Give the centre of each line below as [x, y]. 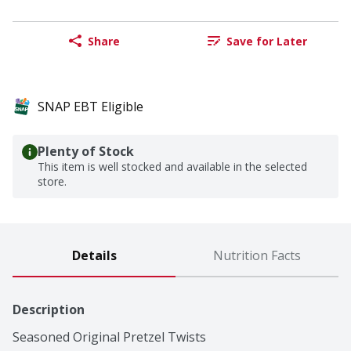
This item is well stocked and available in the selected [172, 167]
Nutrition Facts [257, 256]
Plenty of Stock [86, 152]
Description [49, 310]
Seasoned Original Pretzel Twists [109, 337]
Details [94, 256]
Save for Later [266, 41]
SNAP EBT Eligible [90, 107]
